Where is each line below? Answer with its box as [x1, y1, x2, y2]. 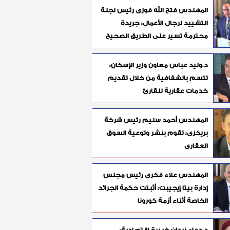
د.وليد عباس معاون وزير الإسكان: [109, 61, 208, 69]
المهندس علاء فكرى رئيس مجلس [103, 171, 208, 179]
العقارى [184, 142, 208, 149]
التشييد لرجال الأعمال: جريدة [121, 19, 208, 27]
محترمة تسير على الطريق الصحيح [106, 32, 208, 40]
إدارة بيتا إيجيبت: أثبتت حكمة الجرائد [98, 184, 208, 191]
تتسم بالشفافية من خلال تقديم [108, 74, 208, 82]
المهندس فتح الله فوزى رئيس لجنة [101, 6, 208, 14]
